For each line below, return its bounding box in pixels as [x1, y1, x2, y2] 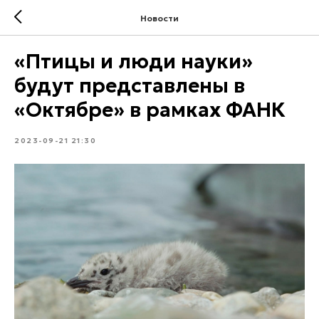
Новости [140, 12, 179, 23]
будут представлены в [14, 73, 245, 98]
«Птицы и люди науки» [14, 49, 253, 74]
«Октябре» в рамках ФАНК [14, 98, 286, 122]
